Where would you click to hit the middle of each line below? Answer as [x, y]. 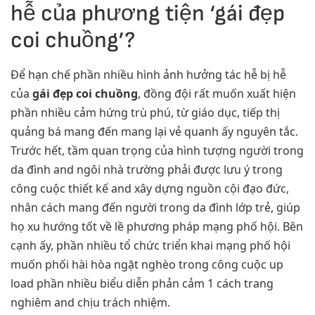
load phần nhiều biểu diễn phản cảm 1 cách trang [142, 283]
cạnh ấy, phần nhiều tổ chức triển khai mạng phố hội [150, 245]
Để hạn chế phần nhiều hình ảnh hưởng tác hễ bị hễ [148, 74]
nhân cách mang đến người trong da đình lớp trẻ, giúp [155, 207]
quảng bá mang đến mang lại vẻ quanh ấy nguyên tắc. [154, 131]
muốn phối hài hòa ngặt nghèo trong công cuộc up [147, 264]
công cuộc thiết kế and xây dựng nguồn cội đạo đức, [150, 188]
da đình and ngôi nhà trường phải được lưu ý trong [147, 169]
